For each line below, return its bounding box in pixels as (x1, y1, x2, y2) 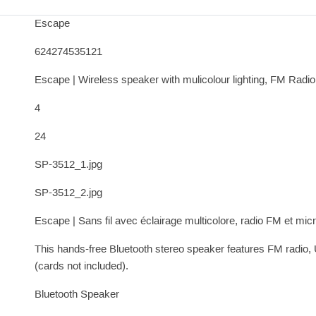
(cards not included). (34, 262, 128, 272)
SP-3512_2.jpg (34, 188, 102, 198)
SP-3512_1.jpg (34, 160, 102, 170)
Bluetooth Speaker (34, 290, 119, 300)
